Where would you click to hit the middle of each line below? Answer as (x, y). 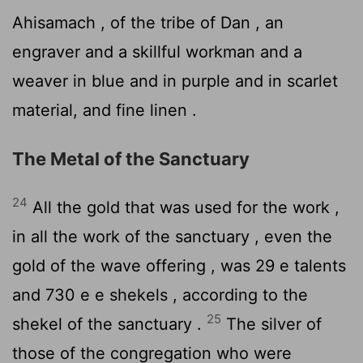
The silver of (271, 324)
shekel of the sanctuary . (109, 324)
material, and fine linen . (105, 110)
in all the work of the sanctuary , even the (172, 236)
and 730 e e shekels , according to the (160, 295)
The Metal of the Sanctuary (131, 158)
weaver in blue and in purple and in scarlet (175, 81)
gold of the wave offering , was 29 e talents (179, 265)
